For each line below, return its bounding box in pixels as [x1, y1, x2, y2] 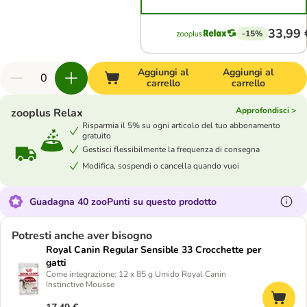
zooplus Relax [11, 106, 83, 121]
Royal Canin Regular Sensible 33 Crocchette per [46, 243, 261, 256]
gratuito [82, 130, 111, 141]
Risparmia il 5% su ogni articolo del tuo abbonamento [82, 120, 280, 131]
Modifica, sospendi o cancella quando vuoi [82, 160, 239, 171]
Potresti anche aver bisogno [12, 228, 152, 243]
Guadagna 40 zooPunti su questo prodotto [29, 195, 217, 208]
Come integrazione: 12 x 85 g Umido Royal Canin [46, 269, 226, 280]
